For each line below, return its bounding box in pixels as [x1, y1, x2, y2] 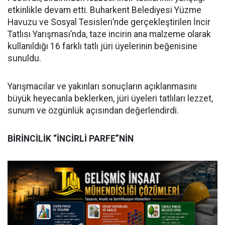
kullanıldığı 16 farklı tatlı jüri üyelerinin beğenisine [8, 41, 197, 51]
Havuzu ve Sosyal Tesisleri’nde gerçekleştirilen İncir [8, 17, 210, 27]
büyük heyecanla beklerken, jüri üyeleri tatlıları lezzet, [8, 93, 213, 103]
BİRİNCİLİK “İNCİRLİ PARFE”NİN [8, 133, 134, 144]
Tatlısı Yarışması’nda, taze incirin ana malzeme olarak [8, 29, 211, 39]
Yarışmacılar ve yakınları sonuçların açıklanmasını [8, 81, 197, 91]
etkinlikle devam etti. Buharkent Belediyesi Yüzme [8, 5, 201, 15]
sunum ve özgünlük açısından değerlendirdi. [8, 105, 179, 116]
